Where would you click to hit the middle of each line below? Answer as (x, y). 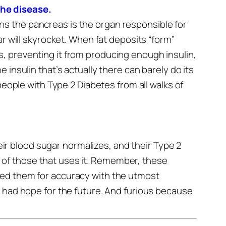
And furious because (149, 191)
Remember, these (129, 160)
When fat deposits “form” (122, 39)
